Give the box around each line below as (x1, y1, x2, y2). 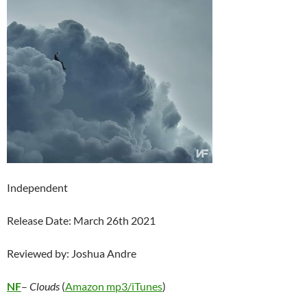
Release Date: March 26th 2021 (7, 214, 156, 228)
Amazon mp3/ (65, 280, 132, 293)
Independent (7, 181, 68, 195)
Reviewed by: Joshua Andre (7, 247, 136, 260)
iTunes (132, 280, 162, 293)
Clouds (29, 280, 62, 293)
